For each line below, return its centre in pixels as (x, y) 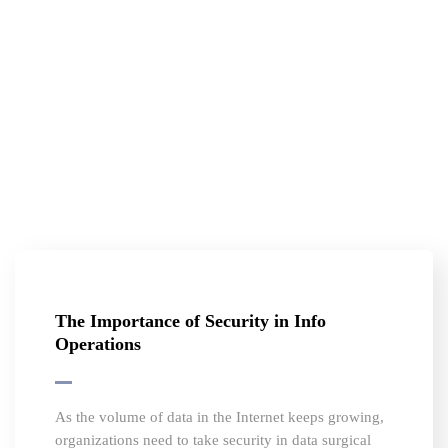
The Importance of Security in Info (190, 321)
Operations (98, 344)
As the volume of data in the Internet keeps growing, (219, 417)
